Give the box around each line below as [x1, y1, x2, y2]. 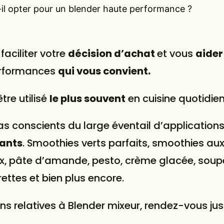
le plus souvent [49, 91, 125, 105]
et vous [157, 46, 195, 60]
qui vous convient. [58, 63, 150, 78]
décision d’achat [68, 46, 157, 60]
